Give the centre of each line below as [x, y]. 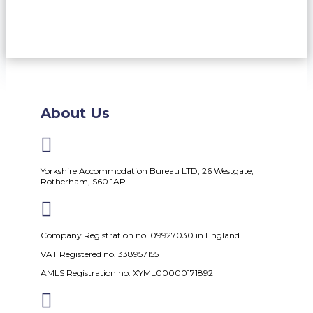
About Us [75, 113]
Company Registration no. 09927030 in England [140, 235]
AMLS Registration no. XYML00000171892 [127, 273]
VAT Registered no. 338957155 [100, 254]
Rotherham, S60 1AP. [85, 182]
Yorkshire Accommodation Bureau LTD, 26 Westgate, [147, 171]
